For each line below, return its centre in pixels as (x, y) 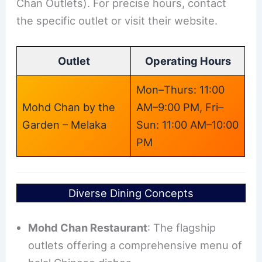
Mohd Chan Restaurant (88, 227)
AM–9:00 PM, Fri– (180, 107)
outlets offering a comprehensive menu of (135, 245)
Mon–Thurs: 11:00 (181, 89)
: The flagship (182, 227)
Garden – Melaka (65, 124)
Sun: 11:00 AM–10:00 (188, 124)
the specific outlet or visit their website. (117, 20)
